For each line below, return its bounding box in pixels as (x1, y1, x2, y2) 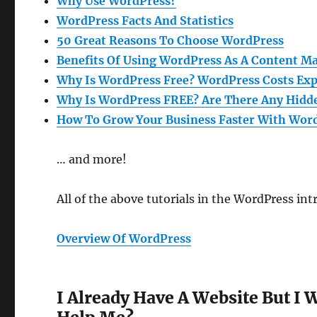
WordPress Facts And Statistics (57, 13, 234, 28)
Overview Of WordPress (57, 231, 192, 246)
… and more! (57, 152, 127, 166)
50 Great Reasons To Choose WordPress (57, 33, 284, 47)
